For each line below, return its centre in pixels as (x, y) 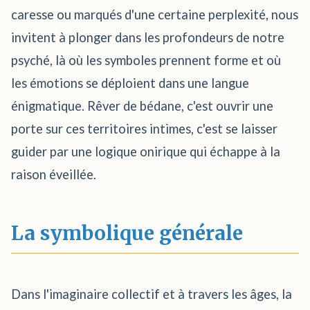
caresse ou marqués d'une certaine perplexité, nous (155, 15)
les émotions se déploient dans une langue (130, 83)
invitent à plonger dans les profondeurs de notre (148, 37)
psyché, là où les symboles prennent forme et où (146, 60)
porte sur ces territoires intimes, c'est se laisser (144, 129)
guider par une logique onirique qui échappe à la (146, 152)
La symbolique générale (127, 233)
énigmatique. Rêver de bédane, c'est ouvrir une (142, 106)
